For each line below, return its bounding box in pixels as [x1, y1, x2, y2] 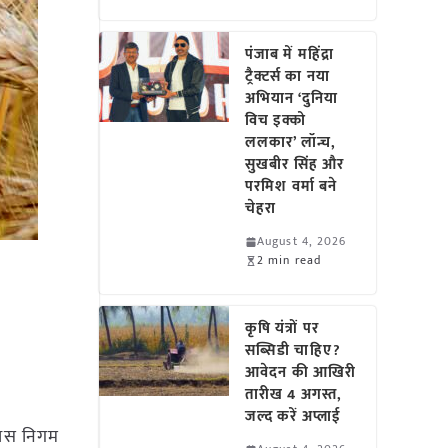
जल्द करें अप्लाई [245, 404, 350, 429]
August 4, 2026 [257, 231, 347, 251]
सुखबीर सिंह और [245, 152, 345, 177]
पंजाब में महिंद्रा [245, 42, 334, 67]
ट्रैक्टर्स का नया [245, 64, 330, 89]
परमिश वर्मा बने [245, 174, 338, 199]
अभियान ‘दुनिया [245, 86, 338, 111]
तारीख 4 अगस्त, [245, 382, 343, 407]
